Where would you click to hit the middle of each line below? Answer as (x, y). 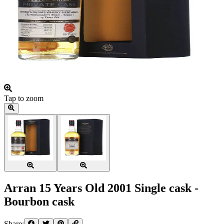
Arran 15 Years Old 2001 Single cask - (101, 188)
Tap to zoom (24, 98)
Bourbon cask (39, 202)
